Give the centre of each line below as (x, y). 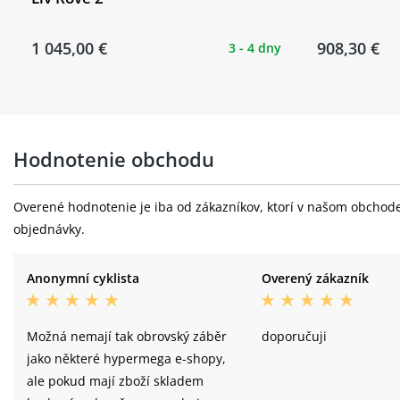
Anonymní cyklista (83, 278)
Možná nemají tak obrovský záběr (127, 336)
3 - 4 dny (255, 47)
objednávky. (49, 229)
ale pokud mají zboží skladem (115, 380)
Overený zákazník (315, 278)
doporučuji (294, 336)
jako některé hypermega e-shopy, (126, 358)
